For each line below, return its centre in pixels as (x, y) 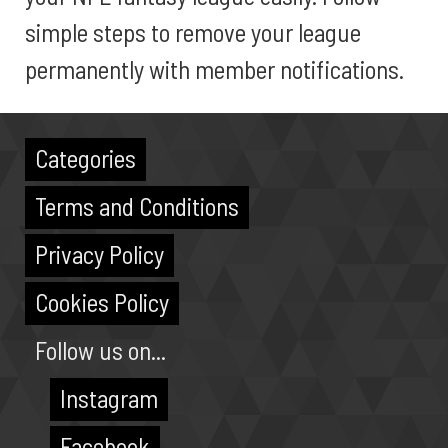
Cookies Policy (102, 302)
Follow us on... (100, 350)
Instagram (109, 398)
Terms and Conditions (137, 206)
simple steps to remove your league (193, 32)
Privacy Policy (99, 254)
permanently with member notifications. (214, 69)
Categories (85, 158)
